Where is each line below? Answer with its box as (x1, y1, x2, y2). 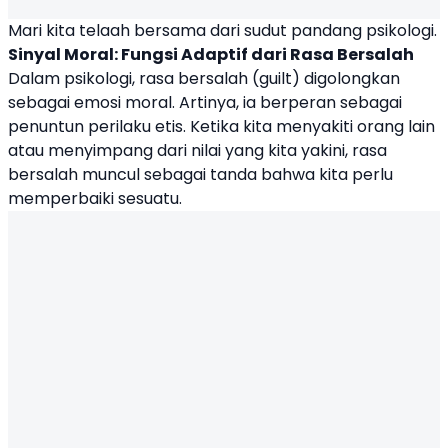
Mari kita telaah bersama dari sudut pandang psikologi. (8, 19, 437, 43)
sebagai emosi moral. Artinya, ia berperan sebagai (8, 91, 402, 115)
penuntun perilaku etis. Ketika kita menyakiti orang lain (8, 115, 435, 139)
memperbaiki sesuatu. (8, 187, 182, 211)
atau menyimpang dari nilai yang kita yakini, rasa (8, 139, 387, 163)
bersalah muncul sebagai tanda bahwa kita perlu (8, 163, 393, 187)
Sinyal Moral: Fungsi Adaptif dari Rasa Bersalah (8, 43, 414, 67)
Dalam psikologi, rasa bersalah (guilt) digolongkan (8, 67, 400, 91)
